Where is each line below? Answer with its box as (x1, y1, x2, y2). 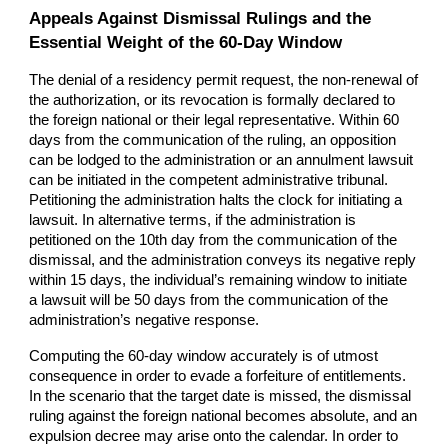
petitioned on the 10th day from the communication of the (29, 232, 398, 249)
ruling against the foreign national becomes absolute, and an (29, 408, 418, 425)
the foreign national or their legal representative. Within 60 (29, 112, 400, 129)
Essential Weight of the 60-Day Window (29, 32, 343, 53)
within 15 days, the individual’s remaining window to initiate (29, 272, 408, 289)
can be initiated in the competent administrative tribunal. (29, 172, 389, 189)
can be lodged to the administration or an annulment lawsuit (29, 152, 414, 169)
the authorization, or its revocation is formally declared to (29, 92, 396, 109)
